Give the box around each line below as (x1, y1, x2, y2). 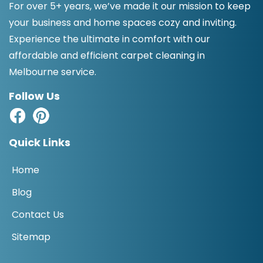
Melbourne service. (9, 65, 96, 79)
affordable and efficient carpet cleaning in (9, 48, 205, 62)
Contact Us (12, 207, 64, 221)
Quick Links (9, 134, 70, 150)
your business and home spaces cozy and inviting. (9, 15, 237, 29)
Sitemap (12, 230, 50, 244)
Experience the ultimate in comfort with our (9, 32, 210, 46)
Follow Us (9, 88, 60, 103)
